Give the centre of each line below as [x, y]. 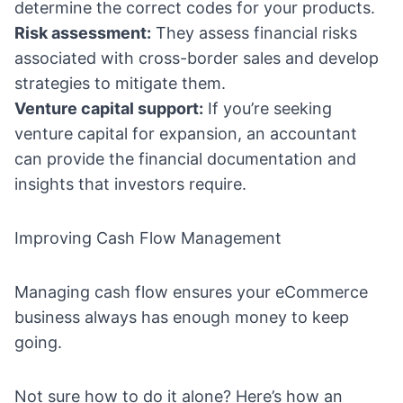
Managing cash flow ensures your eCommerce [191, 292]
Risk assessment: [83, 33]
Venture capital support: [109, 109]
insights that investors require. [130, 184]
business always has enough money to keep [182, 318]
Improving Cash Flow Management [148, 238]
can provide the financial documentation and [185, 159]
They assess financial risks [254, 33]
